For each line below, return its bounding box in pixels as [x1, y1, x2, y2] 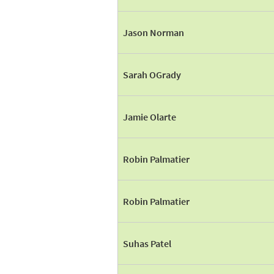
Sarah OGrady [123, 68, 181, 81]
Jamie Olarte [123, 111, 176, 123]
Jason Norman [123, 26, 184, 39]
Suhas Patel [123, 237, 171, 250]
